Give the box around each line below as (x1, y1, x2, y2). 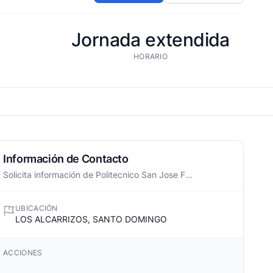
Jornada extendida (71, 29, 230, 51)
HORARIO (133, 52, 168, 61)
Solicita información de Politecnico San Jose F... (3, 169, 193, 180)
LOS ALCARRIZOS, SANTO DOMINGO (15, 214, 167, 224)
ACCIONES (3, 248, 43, 257)
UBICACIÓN (15, 204, 58, 213)
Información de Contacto (3, 152, 129, 165)
